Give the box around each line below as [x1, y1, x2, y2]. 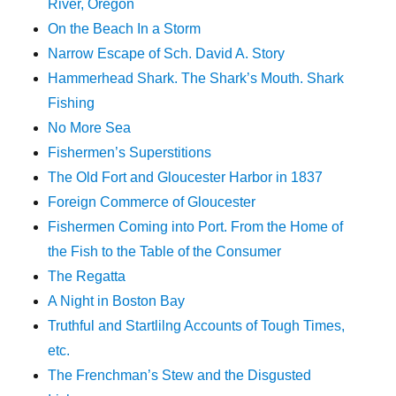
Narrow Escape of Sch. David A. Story [48, 46, 286, 62]
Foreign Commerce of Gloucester [48, 194, 256, 210]
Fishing [48, 95, 95, 111]
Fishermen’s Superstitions [48, 145, 212, 161]
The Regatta [48, 269, 126, 285]
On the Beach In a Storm [48, 21, 202, 37]
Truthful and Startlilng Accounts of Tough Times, [48, 318, 346, 334]
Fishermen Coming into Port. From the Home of [48, 219, 344, 235]
